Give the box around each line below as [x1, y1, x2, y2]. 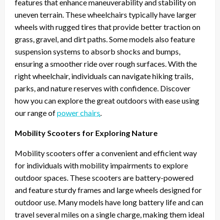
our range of [15, 108, 57, 118]
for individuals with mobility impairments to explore [15, 161, 188, 170]
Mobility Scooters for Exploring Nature [15, 128, 158, 138]
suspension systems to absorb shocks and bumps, [15, 47, 180, 56]
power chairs [57, 108, 100, 118]
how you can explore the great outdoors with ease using [15, 96, 199, 106]
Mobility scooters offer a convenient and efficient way [15, 148, 197, 158]
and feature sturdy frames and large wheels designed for [15, 185, 202, 195]
